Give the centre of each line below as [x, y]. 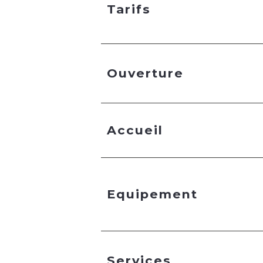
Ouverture [145, 73]
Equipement [152, 194]
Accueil [135, 130]
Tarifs [129, 9]
